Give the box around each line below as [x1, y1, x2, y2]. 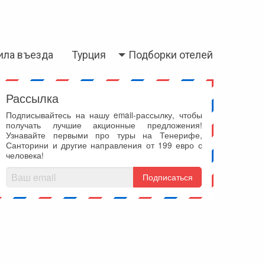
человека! [6, 148, 44, 161]
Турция [72, 49, 106, 61]
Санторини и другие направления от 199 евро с [6, 138, 202, 151]
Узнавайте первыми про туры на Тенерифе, [6, 128, 202, 141]
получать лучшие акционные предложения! [6, 118, 202, 131]
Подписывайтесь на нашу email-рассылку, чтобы [6, 108, 202, 121]
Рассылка [6, 89, 59, 107]
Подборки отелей [128, 49, 213, 61]
